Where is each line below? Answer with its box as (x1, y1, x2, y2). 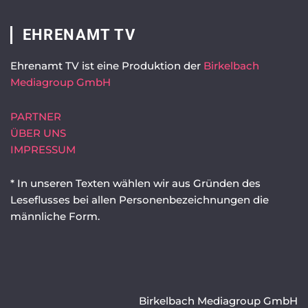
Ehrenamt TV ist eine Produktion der (10, 60, 203, 73)
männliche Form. (10, 210, 100, 223)
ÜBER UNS (10, 126, 66, 140)
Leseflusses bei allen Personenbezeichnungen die (10, 194, 269, 207)
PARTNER (10, 110, 61, 123)
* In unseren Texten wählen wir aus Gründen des (10, 177, 261, 190)
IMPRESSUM (10, 143, 76, 156)
